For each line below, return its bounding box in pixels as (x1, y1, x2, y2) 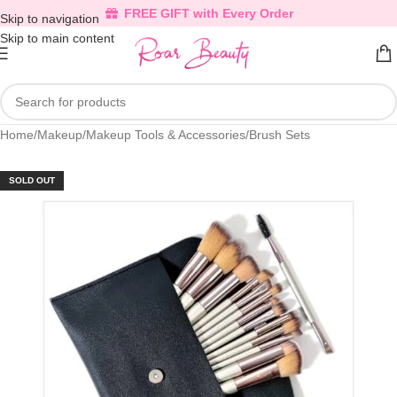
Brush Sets (249, 128, 310, 142)
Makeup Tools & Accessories (86, 128, 245, 142)
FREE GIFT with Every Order (123, 6, 293, 20)
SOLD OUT (9, 175, 55, 185)
